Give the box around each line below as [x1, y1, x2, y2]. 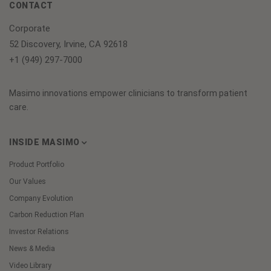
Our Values [9, 177, 46, 186]
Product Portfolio [9, 160, 64, 169]
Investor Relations [9, 227, 69, 237]
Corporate [9, 23, 50, 34]
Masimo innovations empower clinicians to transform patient [9, 88, 247, 99]
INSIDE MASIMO [9, 137, 80, 148]
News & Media [9, 244, 55, 253]
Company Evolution [9, 194, 73, 203]
